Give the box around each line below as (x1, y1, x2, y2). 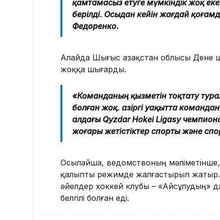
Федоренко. (72, 21, 119, 31)
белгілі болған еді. (60, 192, 129, 203)
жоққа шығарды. (60, 64, 126, 74)
